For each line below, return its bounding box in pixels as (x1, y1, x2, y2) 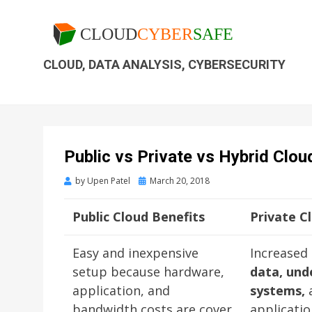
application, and (72, 282, 170, 299)
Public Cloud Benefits (72, 208, 205, 225)
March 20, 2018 (150, 175, 210, 187)
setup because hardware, (72, 263, 224, 280)
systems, (250, 282, 305, 299)
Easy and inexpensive (72, 244, 198, 261)
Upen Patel (87, 175, 130, 187)
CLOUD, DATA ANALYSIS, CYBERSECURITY (43, 56, 286, 72)
